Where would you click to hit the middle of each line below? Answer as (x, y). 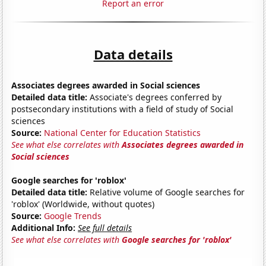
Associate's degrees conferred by (155, 97)
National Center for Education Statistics (123, 132)
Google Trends (73, 216)
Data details (133, 54)
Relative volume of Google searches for (166, 192)
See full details (105, 227)
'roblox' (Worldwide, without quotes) (83, 204)
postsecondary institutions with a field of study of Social (123, 109)
